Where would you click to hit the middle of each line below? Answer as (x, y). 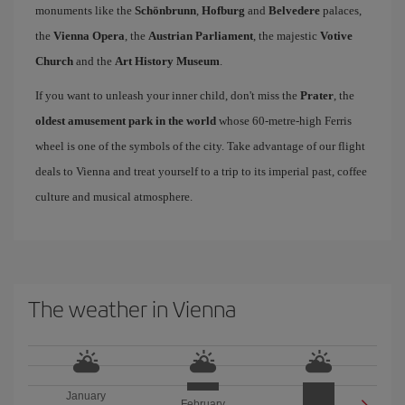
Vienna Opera (89, 36)
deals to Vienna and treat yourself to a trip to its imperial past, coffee (201, 171)
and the (94, 61)
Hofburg (223, 10)
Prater (317, 95)
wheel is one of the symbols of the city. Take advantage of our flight (200, 146)
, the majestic (287, 36)
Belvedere (294, 10)
